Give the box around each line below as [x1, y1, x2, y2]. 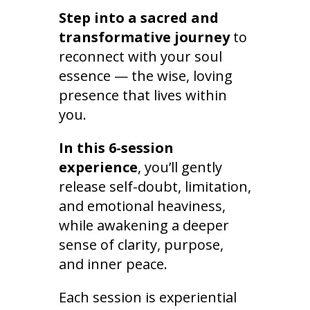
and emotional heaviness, [58, 197, 226, 216]
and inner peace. [58, 255, 167, 274]
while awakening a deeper [58, 216, 229, 235]
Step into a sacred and [58, 8, 219, 28]
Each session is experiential [58, 288, 237, 307]
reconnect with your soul [58, 47, 222, 66]
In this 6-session [58, 138, 174, 158]
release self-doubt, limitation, [58, 177, 251, 197]
